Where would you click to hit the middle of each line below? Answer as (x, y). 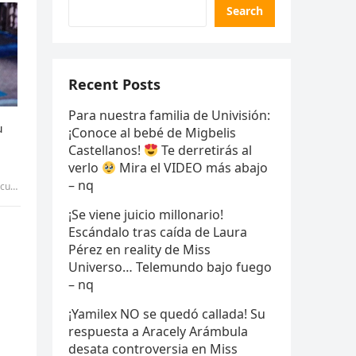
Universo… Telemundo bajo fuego (170, 267)
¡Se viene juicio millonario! (146, 215)
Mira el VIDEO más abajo (192, 168)
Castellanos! (106, 150)
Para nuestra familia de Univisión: (169, 115)
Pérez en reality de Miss (139, 250)
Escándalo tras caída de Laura (158, 232)
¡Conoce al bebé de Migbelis (152, 133)
